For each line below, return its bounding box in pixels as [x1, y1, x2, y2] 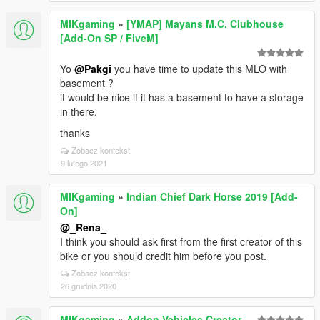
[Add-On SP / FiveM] [60, 31, 159, 45]
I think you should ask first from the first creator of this [60, 234, 302, 249]
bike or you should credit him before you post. [60, 249, 266, 263]
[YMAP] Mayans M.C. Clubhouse [126, 16, 284, 31]
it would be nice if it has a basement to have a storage [60, 90, 304, 104]
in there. [60, 104, 97, 119]
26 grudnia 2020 [61, 280, 116, 291]
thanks [60, 126, 90, 140]
